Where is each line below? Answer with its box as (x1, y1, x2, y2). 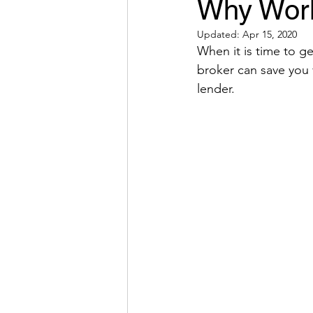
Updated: (197, 28, 242, 41)
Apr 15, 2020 (242, 28, 297, 41)
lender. (197, 81, 238, 96)
